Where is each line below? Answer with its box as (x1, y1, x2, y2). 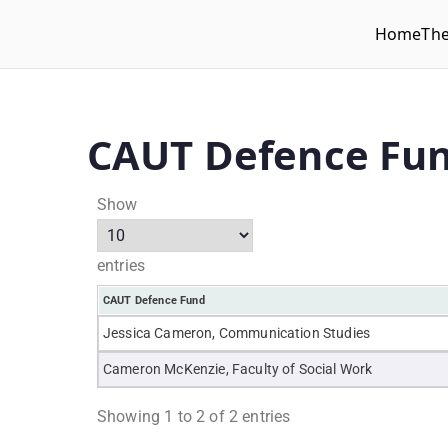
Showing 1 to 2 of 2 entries (97, 407, 291, 426)
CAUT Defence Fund (103, 294, 205, 307)
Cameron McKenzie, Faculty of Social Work (103, 361, 373, 377)
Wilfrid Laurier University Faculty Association (87, 37, 431, 59)
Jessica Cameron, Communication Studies (103, 325, 371, 341)
